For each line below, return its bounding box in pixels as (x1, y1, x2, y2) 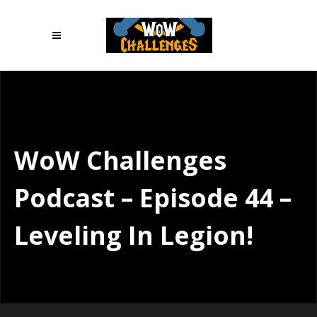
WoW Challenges (14, 143, 226, 177)
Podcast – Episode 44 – (14, 180, 292, 214)
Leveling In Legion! (14, 218, 253, 252)
